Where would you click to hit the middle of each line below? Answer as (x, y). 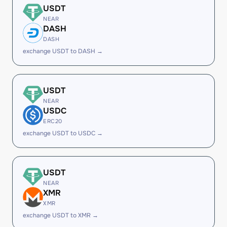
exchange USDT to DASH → (63, 51)
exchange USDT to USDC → (63, 133)
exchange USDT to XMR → (61, 215)
